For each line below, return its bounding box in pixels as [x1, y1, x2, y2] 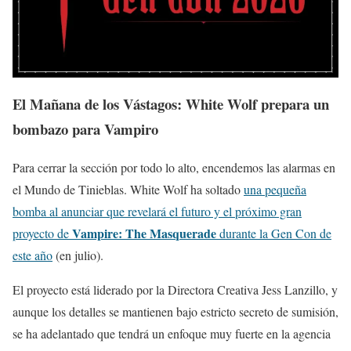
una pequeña [244, 180, 306, 197]
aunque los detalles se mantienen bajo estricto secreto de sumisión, [13, 302, 338, 320]
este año [13, 246, 52, 263]
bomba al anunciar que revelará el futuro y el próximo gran [13, 202, 302, 219]
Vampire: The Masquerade [72, 223, 216, 242]
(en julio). [52, 246, 103, 263]
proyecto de [13, 224, 72, 241]
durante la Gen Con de [216, 224, 331, 241]
